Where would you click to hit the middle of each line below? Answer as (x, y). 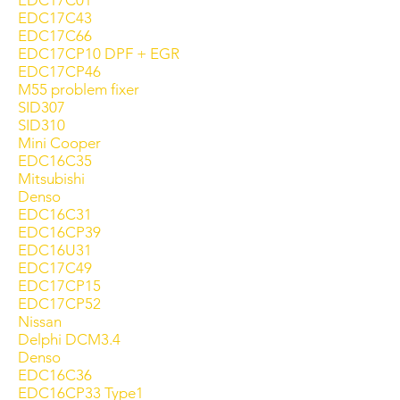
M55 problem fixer (79, 89)
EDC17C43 (55, 18)
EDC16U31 (55, 250)
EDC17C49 (55, 268)
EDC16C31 (55, 214)
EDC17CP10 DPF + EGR (99, 54)
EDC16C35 (55, 161)
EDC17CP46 (59, 71)
